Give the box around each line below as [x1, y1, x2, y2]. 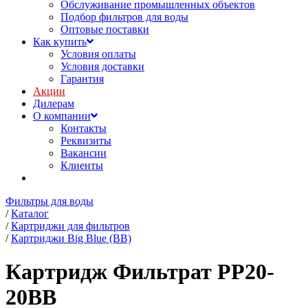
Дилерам [33, 98, 74, 109]
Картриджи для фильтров [11, 220, 130, 232]
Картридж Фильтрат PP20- [5, 259, 274, 285]
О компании [33, 110, 91, 122]
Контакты [60, 122, 107, 134]
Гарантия [60, 73, 104, 85]
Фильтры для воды [5, 195, 93, 207]
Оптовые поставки [60, 23, 149, 35]
